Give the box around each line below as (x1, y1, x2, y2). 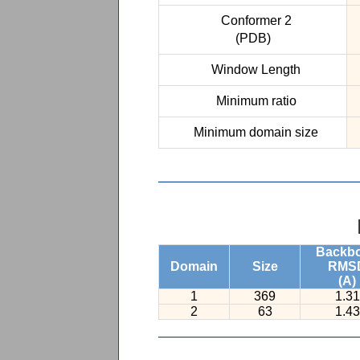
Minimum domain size (187, 125, 318, 139)
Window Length (205, 63, 301, 76)
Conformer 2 (214, 14, 292, 27)
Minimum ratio (209, 94, 297, 108)
